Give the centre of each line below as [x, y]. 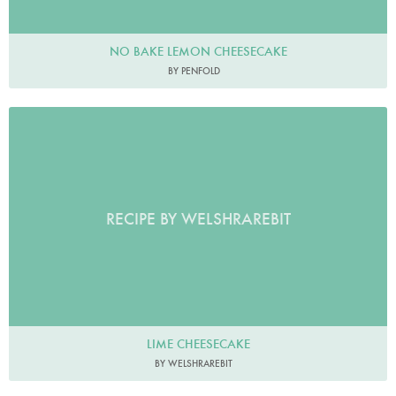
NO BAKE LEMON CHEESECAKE [198, 51]
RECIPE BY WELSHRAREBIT [198, 219]
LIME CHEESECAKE [198, 344]
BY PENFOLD [194, 70]
